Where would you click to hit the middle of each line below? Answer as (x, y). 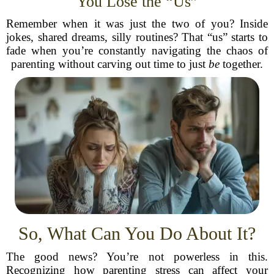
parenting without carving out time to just (110, 64)
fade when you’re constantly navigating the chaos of (137, 50)
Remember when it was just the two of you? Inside (137, 24)
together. (241, 64)
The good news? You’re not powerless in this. (137, 257)
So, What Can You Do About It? (137, 233)
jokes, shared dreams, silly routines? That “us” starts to (137, 37)
